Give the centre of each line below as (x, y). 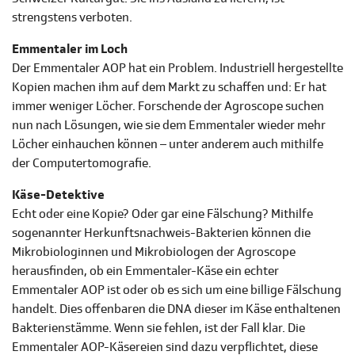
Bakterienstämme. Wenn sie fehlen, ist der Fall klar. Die (158, 328)
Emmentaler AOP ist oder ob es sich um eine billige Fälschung (177, 290)
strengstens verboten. (72, 18)
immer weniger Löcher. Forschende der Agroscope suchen (168, 107)
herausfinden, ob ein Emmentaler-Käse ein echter (145, 271)
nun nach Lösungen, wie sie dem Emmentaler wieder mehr (169, 126)
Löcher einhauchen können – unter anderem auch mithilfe (168, 145)
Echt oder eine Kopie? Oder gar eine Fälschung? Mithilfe (162, 214)
